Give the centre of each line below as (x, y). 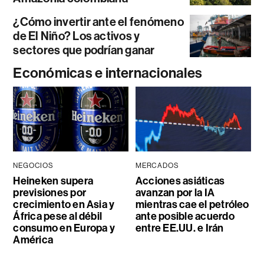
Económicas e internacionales (108, 73)
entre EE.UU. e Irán (179, 228)
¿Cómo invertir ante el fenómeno (98, 22)
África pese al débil (58, 217)
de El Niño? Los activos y (77, 36)
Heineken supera (53, 181)
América (33, 240)
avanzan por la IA (175, 193)
